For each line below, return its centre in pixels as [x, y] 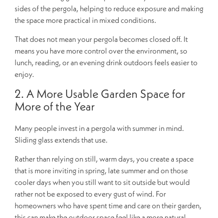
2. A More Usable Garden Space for [100, 93]
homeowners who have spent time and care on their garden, [108, 205]
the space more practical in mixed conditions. [85, 20]
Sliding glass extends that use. [61, 139]
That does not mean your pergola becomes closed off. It [101, 39]
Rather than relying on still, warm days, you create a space [104, 158]
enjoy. [24, 74]
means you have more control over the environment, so [101, 50]
